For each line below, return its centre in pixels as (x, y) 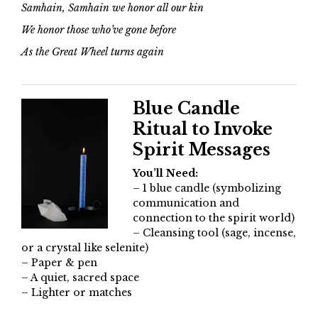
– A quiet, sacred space (80, 278)
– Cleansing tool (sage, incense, (214, 233)
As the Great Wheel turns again (93, 52)
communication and (186, 203)
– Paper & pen (59, 263)
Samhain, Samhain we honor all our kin (113, 8)
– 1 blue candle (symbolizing (207, 188)
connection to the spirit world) (213, 218)
